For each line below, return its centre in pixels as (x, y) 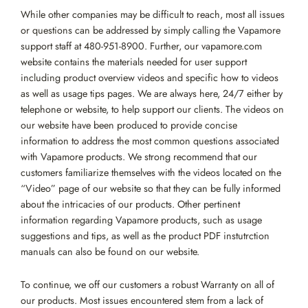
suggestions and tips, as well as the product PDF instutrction (145, 236)
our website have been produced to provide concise (129, 125)
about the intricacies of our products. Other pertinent (130, 204)
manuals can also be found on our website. (110, 252)
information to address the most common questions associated (150, 141)
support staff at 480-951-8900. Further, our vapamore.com (141, 46)
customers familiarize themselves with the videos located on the (151, 173)
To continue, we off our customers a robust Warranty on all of (147, 285)
